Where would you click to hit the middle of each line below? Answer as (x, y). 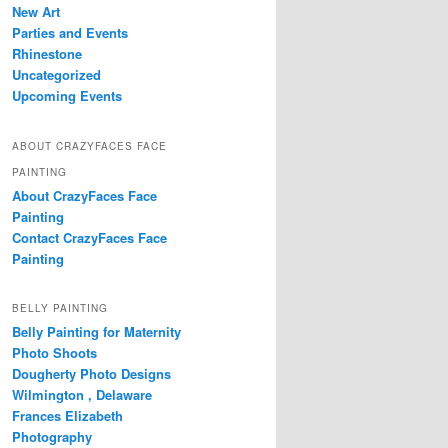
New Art (36, 12)
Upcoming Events (67, 96)
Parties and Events (70, 33)
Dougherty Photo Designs (91, 374)
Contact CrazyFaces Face (89, 237)
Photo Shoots (54, 353)
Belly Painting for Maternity (96, 332)
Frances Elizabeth (67, 416)
